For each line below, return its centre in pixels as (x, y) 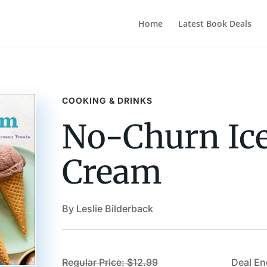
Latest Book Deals (215, 24)
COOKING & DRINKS (108, 100)
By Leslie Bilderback (108, 208)
